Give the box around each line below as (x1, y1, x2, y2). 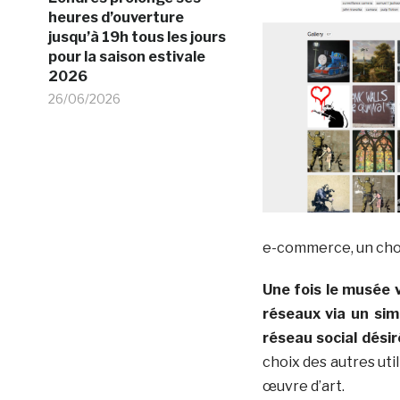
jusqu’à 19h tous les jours (47, 28, 226, 46)
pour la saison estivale (47, 47, 205, 65)
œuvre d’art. (262, 377, 345, 395)
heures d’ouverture (47, 8, 184, 26)
